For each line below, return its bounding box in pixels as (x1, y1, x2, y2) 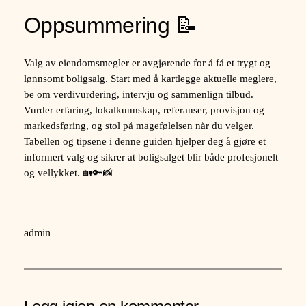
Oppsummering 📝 (23, 12, 197, 38)
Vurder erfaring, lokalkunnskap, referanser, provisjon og (23, 105, 264, 116)
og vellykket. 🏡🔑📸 (23, 167, 113, 179)
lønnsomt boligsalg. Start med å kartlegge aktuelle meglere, (23, 73, 277, 85)
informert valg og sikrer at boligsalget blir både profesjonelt (23, 152, 278, 163)
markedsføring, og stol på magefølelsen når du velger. (23, 120, 254, 132)
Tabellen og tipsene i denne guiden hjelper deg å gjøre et (23, 136, 266, 148)
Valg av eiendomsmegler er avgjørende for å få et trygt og (23, 57, 270, 69)
